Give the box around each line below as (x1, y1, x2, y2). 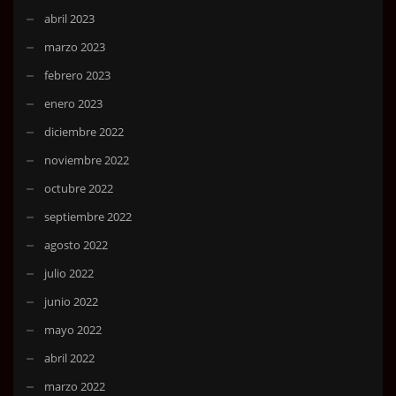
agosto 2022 (44, 236, 108, 253)
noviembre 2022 (44, 151, 129, 168)
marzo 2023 (44, 38, 105, 55)
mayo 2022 (44, 321, 102, 338)
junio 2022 (44, 293, 98, 309)
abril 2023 (44, 10, 95, 27)
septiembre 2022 (44, 208, 132, 225)
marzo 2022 (44, 377, 105, 394)
